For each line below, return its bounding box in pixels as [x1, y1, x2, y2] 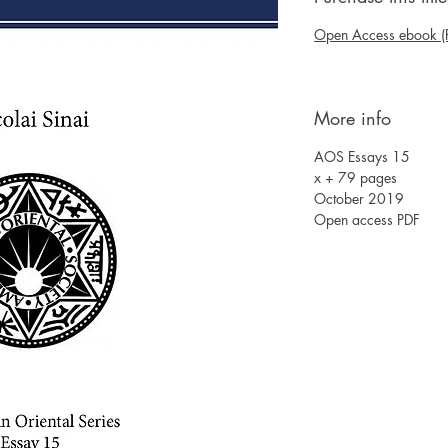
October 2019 [314, 189, 404, 208]
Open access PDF [314, 210, 420, 229]
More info [314, 106, 391, 130]
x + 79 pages [314, 168, 397, 187]
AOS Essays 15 [314, 147, 410, 166]
